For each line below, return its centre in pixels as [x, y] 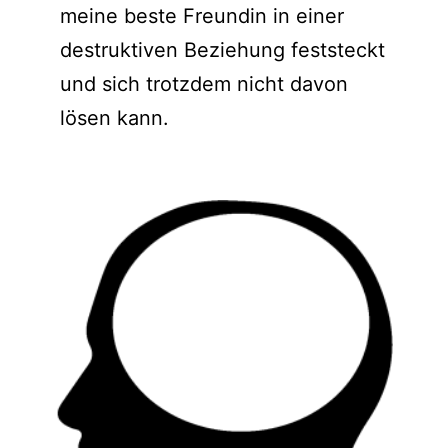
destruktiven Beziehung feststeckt [222, 49]
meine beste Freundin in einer [201, 15]
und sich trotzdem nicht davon [203, 83]
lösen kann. [114, 117]
